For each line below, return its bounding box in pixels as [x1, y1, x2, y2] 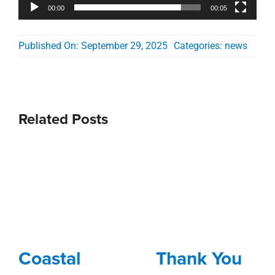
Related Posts [18, 107, 108, 130]
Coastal [18, 244, 81, 272]
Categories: [173, 40, 225, 52]
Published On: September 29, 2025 [18, 40, 168, 52]
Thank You [155, 244, 242, 272]
